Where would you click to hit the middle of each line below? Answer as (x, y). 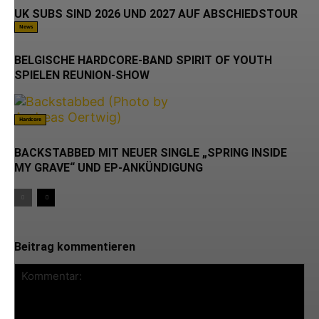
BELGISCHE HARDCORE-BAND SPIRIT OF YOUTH (143, 60)
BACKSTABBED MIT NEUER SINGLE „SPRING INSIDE (151, 153)
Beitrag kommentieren (75, 247)
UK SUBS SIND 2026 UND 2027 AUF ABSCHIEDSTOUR (156, 14)
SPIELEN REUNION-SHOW (82, 75)
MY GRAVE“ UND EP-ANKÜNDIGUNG (109, 168)
